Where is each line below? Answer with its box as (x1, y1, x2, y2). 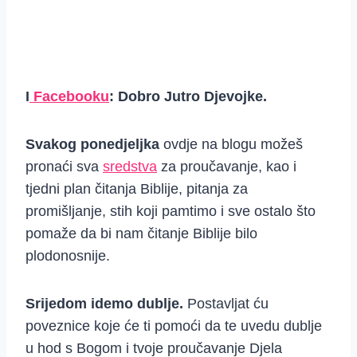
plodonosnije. (25, 248, 110, 265)
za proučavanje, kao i (157, 159, 296, 175)
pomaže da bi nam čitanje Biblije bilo (25, 226, 257, 242)
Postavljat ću (187, 296, 269, 312)
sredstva (103, 159, 157, 175)
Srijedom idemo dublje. (25, 296, 187, 312)
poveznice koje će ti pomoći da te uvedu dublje (25, 318, 322, 335)
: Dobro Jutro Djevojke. (109, 88, 267, 105)
